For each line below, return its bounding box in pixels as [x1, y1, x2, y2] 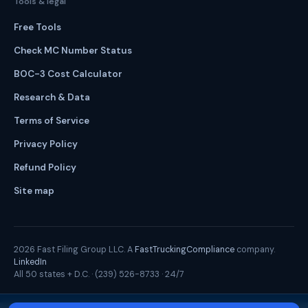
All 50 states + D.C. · [14, 269, 95, 280]
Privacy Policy [14, 138, 78, 150]
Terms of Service [14, 115, 89, 126]
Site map [14, 185, 54, 197]
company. [236, 244, 275, 255]
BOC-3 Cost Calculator [14, 68, 122, 80]
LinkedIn [14, 256, 47, 267]
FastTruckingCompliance [135, 244, 234, 255]
